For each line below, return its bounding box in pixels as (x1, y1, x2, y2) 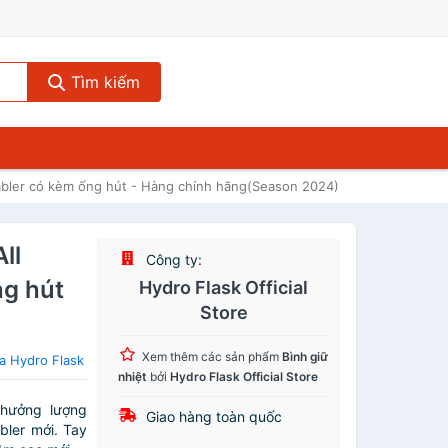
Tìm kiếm (65, 72, 140, 92)
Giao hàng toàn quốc (142, 408, 283, 425)
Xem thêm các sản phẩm (142, 349, 283, 364)
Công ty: (142, 251, 203, 268)
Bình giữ (282, 349, 329, 364)
